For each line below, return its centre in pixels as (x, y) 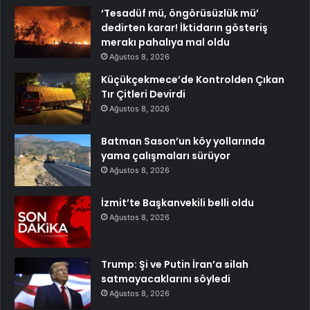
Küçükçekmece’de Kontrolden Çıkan (193, 79)
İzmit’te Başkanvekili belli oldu (177, 202)
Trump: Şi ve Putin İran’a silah (175, 264)
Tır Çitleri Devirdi (143, 94)
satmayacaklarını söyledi (166, 279)
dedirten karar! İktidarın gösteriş (184, 27)
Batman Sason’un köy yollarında (183, 141)
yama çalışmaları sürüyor (166, 155)
